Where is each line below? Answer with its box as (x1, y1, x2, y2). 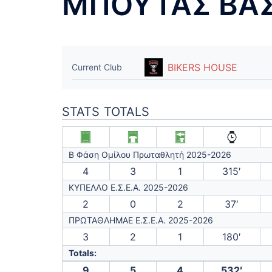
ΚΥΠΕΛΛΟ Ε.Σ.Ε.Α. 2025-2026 (69, 182, 188, 192)
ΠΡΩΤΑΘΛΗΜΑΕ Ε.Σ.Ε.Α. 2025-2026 (69, 215, 213, 225)
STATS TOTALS (62, 104, 149, 119)
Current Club (72, 62, 122, 72)
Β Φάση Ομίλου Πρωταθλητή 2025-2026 (69, 149, 231, 160)
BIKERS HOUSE (168, 61, 237, 73)
